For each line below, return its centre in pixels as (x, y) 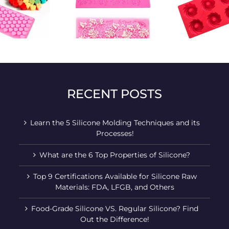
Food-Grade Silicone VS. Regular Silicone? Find (115, 208)
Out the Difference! (115, 219)
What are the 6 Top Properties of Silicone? (115, 155)
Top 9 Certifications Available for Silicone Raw (115, 176)
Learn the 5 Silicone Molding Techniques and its (115, 122)
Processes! (115, 133)
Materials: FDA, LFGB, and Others (115, 187)
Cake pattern (38, 16)
